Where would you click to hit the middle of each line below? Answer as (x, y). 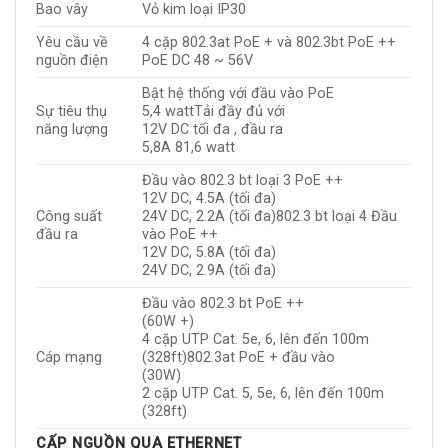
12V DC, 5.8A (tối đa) (209, 253)
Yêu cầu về (72, 43)
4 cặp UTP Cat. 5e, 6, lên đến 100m (256, 340)
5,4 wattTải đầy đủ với (214, 112)
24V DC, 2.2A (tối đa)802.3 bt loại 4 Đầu (270, 217)
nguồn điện (72, 61)
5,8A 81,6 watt (189, 148)
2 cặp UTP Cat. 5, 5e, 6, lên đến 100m (263, 394)
